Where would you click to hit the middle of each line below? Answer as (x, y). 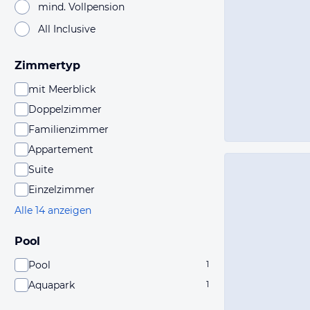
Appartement (61, 149)
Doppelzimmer (65, 109)
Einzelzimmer (62, 190)
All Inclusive (67, 29)
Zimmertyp (47, 65)
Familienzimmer (69, 129)
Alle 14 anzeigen (53, 210)
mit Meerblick (62, 89)
